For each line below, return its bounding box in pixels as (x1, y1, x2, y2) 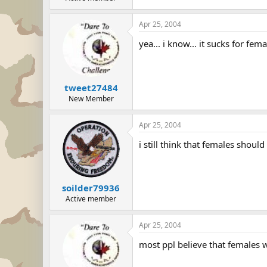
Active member (66, 194, 116, 204)
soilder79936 (62, 182, 120, 194)
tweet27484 (64, 81, 118, 94)
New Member (68, 93, 114, 104)
